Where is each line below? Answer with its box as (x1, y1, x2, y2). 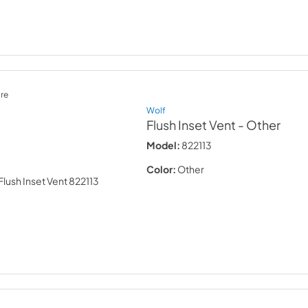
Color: (146, 163, 177, 175)
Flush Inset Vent (146, 118, 236, 133)
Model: (146, 139, 181, 151)
